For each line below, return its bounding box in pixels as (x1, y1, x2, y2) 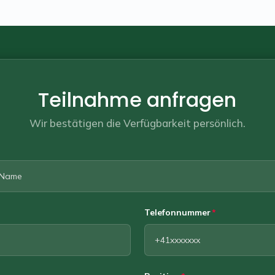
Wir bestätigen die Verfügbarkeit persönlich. (29, 116, 246, 130)
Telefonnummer (144, 206, 211, 218)
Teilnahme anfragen (38, 85, 237, 114)
